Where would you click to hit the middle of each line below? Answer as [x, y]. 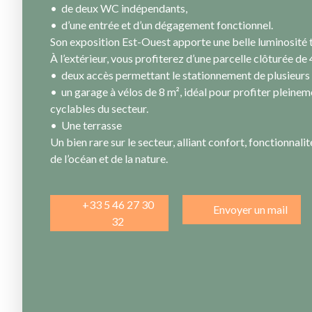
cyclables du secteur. [99, 109]
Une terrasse [92, 125]
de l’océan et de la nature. [109, 159]
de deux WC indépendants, [124, 8]
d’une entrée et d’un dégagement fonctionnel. [167, 25]
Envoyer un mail [250, 210]
